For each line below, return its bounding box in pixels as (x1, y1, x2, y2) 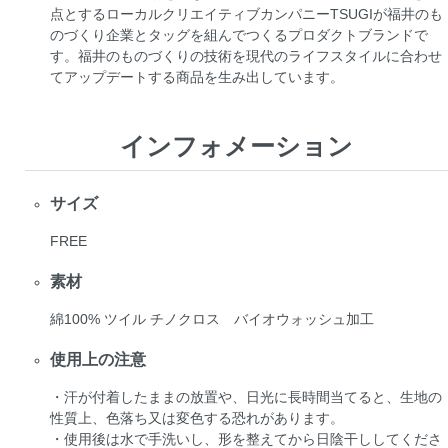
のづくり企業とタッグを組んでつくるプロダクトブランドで (50, 26, 428, 43)
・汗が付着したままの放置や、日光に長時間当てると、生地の (50, 388, 442, 405)
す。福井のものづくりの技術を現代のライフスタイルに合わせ (50, 47, 442, 64)
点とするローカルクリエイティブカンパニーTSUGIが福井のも (50, 5, 443, 22)
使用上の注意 (50, 349, 146, 368)
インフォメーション (120, 131, 353, 160)
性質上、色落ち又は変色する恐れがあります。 (50, 409, 344, 426)
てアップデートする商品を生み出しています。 (50, 68, 344, 85)
